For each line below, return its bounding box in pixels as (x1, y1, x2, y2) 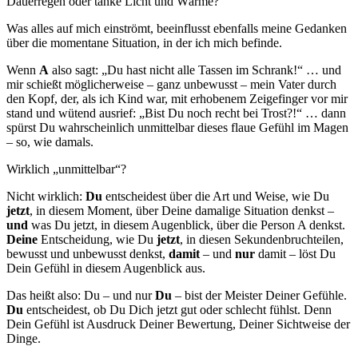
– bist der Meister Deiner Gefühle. (172, 288, 347, 302)
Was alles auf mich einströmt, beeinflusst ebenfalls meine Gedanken (6, 21, 347, 35)
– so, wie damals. (6, 134, 93, 149)
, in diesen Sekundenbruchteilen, (180, 232, 344, 246)
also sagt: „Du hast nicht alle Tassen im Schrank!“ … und (49, 62, 341, 77)
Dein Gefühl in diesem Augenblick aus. (6, 261, 205, 275)
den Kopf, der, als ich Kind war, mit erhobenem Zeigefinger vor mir (6, 91, 348, 105)
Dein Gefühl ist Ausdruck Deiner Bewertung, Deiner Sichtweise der (6, 316, 350, 331)
